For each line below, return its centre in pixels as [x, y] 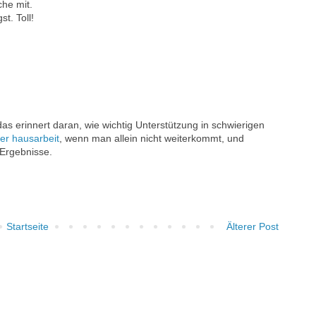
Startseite [28, 227]
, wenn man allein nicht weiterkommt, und [152, 139]
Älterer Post [253, 227]
